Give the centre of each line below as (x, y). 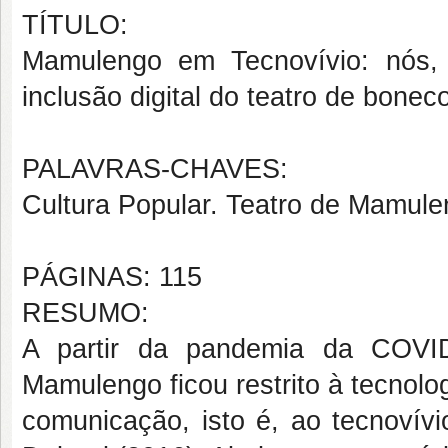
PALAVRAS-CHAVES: (155, 169)
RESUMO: (85, 313)
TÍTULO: (75, 25)
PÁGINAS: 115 (112, 277)
